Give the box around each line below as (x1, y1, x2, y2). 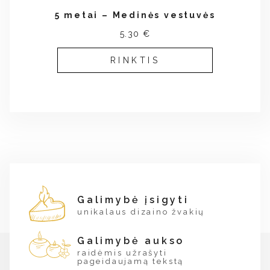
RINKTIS (110, 55, 160, 66)
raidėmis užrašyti (77, 248, 168, 258)
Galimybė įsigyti (77, 194, 189, 206)
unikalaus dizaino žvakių (77, 207, 206, 217)
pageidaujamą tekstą (77, 257, 184, 266)
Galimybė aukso (77, 235, 185, 247)
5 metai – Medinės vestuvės (54, 10, 216, 20)
